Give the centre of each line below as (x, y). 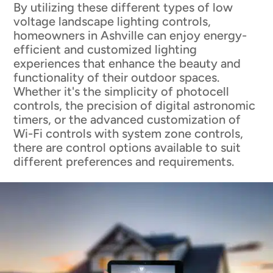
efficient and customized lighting (105, 49)
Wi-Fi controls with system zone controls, (129, 133)
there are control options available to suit (127, 147)
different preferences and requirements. (124, 161)
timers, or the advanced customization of (127, 119)
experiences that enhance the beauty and (127, 63)
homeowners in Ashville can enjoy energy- (130, 35)
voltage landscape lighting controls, (112, 21)
